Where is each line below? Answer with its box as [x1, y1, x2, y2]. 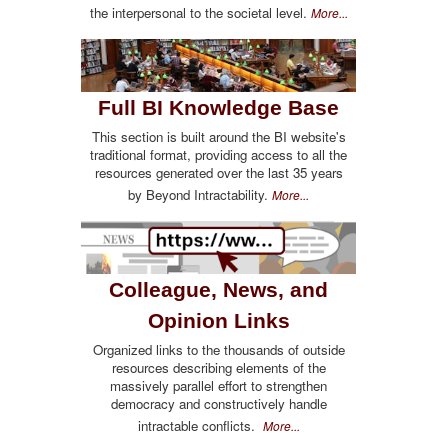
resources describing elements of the [111, 357, 326, 377]
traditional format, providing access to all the [90, 145, 347, 165]
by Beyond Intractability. [128, 185, 272, 205]
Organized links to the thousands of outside [92, 339, 345, 359]
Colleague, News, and [109, 277, 328, 301]
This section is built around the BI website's [91, 127, 346, 147]
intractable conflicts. [137, 415, 263, 435]
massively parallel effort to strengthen [110, 375, 327, 395]
